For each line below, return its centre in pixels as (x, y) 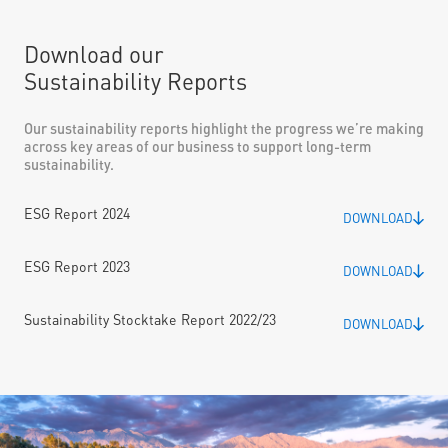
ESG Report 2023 (77, 267)
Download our (101, 55)
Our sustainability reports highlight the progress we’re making (224, 129)
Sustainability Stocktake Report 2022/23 (150, 320)
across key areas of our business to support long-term (197, 147)
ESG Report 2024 (77, 214)
